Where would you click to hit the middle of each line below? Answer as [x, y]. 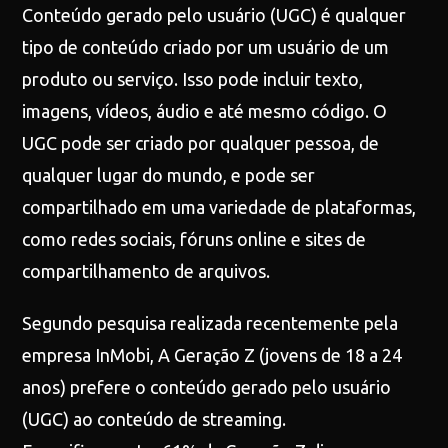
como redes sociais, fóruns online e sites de [194, 239]
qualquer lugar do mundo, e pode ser [169, 175]
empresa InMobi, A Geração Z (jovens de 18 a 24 [212, 355]
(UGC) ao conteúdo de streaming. [154, 419]
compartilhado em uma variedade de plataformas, [219, 207]
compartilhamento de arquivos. [146, 271]
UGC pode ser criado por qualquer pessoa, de [201, 143]
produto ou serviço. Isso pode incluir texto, [193, 79]
